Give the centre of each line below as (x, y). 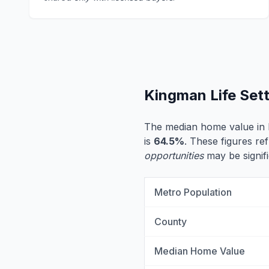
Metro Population (193, 192)
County (171, 222)
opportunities (174, 156)
